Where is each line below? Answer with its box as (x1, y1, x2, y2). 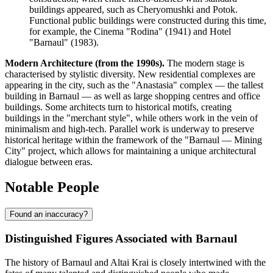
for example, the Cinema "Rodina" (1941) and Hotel (29, 26, 231, 37)
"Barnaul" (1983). (29, 37, 99, 48)
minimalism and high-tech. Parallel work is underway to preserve (5, 123, 254, 134)
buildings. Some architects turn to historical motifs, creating (5, 101, 232, 112)
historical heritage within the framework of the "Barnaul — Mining (5, 134, 262, 145)
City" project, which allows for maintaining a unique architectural (5, 145, 256, 156)
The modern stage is (165, 57, 244, 68)
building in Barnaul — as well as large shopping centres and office (5, 90, 260, 101)
